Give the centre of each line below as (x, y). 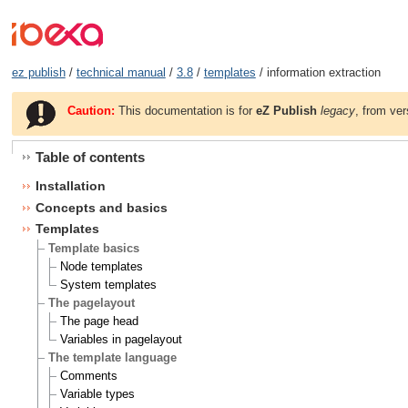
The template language (113, 358)
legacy (338, 110)
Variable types (97, 394)
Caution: (92, 110)
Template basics (94, 249)
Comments (88, 376)
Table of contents (90, 158)
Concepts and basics (101, 207)
